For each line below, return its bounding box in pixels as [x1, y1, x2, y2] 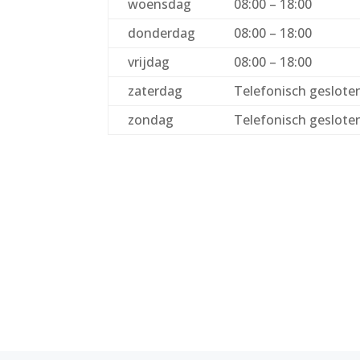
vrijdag [128, 53, 170, 72]
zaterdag [128, 82, 183, 100]
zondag [128, 111, 174, 129]
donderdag [128, 24, 196, 43]
